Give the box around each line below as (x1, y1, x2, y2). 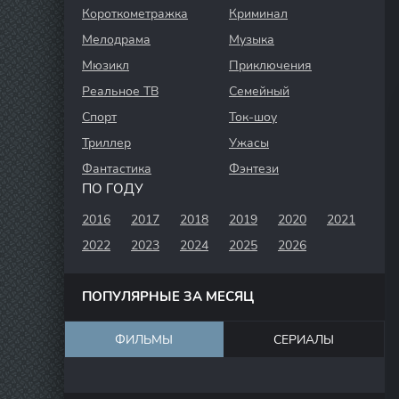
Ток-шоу (229, 109, 277, 126)
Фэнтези (229, 160, 279, 177)
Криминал (229, 5, 288, 22)
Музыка (229, 31, 274, 48)
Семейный (229, 83, 289, 100)
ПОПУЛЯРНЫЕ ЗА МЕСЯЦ (82, 288, 254, 305)
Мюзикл (82, 57, 129, 74)
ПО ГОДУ (82, 180, 143, 198)
